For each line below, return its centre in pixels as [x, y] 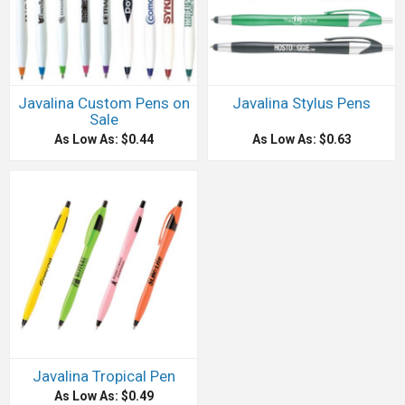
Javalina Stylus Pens [301, 103]
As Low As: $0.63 [301, 139]
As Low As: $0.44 [104, 139]
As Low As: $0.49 [104, 396]
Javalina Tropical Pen [104, 376]
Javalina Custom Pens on [104, 103]
